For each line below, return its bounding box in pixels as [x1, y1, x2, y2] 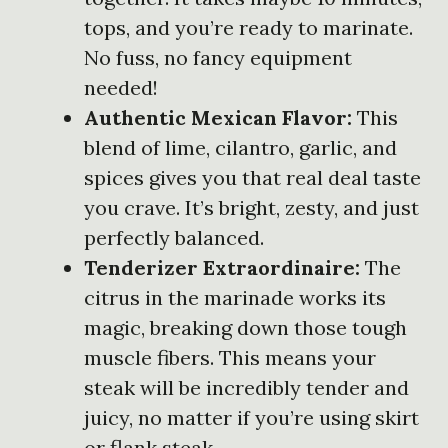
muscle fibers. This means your [84, 344, 376, 370]
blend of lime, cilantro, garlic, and [84, 134, 397, 160]
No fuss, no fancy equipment [84, 44, 352, 70]
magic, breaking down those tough [84, 314, 407, 340]
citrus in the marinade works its [84, 284, 386, 310]
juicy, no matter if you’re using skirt [84, 404, 419, 430]
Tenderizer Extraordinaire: [84, 254, 360, 280]
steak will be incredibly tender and [84, 374, 409, 400]
